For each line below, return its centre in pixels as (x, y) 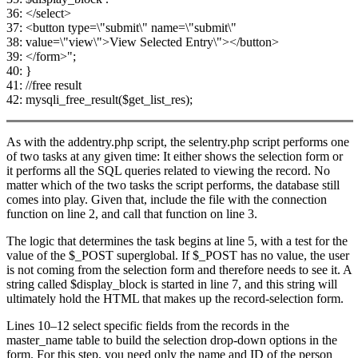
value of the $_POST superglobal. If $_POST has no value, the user (178, 256)
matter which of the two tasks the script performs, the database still (173, 185)
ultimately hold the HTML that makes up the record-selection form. (175, 299)
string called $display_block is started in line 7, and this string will (172, 284)
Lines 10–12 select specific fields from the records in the (148, 326)
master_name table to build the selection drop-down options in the (172, 340)
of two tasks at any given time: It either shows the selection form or (175, 157)
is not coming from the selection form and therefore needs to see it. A (179, 270)
